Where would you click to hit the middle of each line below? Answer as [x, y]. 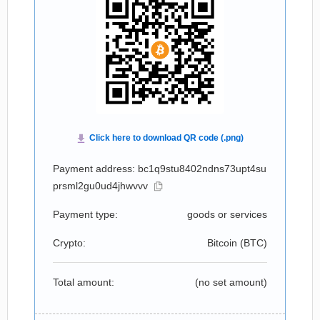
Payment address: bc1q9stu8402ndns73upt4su [160, 169]
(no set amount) [231, 282]
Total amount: [84, 282]
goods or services [227, 214]
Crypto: [69, 243]
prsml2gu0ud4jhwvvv [100, 186]
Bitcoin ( [225, 243]
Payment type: [85, 214]
